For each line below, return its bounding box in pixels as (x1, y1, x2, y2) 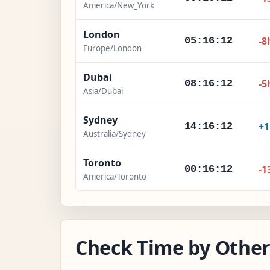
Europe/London (83, 42, 142, 54)
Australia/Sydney (83, 128, 146, 139)
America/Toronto (83, 171, 146, 182)
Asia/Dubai (83, 85, 123, 96)
